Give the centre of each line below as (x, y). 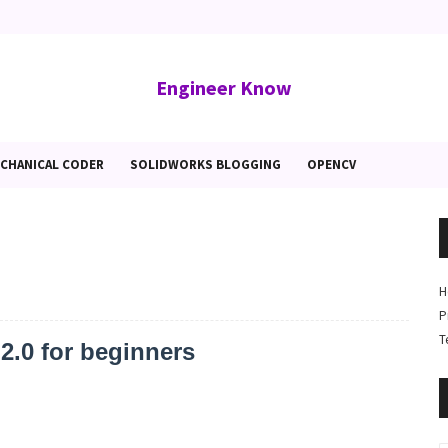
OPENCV (331, 164)
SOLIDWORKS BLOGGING (205, 164)
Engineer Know (224, 87)
